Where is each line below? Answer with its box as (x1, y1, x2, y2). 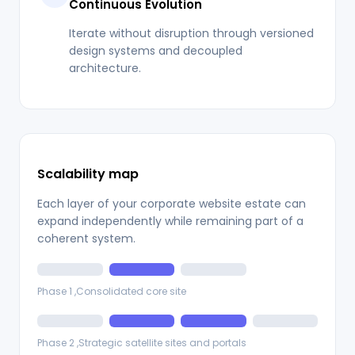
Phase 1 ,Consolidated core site (37, 284, 186, 299)
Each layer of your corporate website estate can (37, 196, 306, 212)
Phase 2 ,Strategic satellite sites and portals (37, 336, 246, 350)
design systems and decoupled (69, 43, 242, 59)
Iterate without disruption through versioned (69, 25, 314, 42)
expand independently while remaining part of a (37, 213, 303, 230)
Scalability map (37, 165, 139, 184)
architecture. (69, 60, 141, 77)
